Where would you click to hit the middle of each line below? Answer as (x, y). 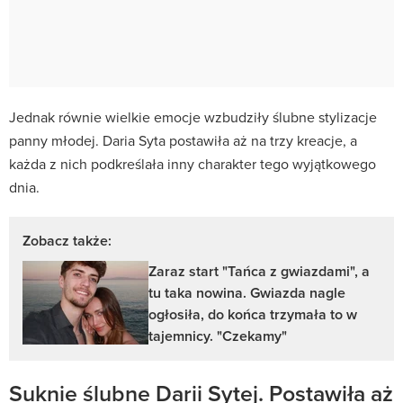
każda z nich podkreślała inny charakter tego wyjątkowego (193, 163)
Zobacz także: (67, 240)
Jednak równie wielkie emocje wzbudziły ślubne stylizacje (193, 116)
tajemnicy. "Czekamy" (218, 336)
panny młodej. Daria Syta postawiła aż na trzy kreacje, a (183, 140)
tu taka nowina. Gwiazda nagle (247, 292)
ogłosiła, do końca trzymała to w (253, 314)
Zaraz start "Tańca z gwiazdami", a (259, 271)
